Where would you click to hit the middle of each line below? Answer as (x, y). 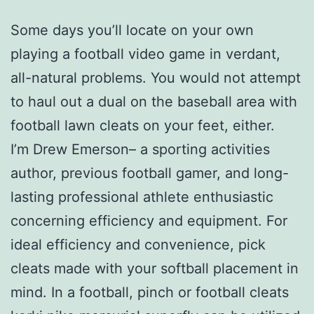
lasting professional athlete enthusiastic (142, 197)
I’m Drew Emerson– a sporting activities (140, 149)
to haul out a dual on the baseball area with (154, 101)
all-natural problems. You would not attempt (156, 77)
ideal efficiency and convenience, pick (138, 244)
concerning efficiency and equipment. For (149, 220)
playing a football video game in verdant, (145, 54)
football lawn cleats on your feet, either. (143, 125)
